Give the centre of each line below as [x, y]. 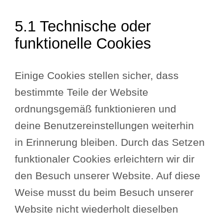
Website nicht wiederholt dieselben [97, 209]
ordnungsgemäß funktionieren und [96, 109]
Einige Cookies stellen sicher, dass [97, 75]
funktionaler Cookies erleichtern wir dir [105, 159]
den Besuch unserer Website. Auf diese [108, 176]
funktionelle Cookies [83, 43]
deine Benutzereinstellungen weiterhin [105, 125]
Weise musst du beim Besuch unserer [104, 192]
